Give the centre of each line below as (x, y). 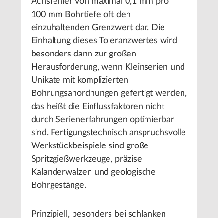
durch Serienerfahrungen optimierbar (103, 120)
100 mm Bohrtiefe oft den (81, 15)
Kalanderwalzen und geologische (94, 173)
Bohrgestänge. (59, 186)
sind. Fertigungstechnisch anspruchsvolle (109, 133)
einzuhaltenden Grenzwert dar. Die (98, 28)
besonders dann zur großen (84, 54)
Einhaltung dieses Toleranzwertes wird (104, 41)
